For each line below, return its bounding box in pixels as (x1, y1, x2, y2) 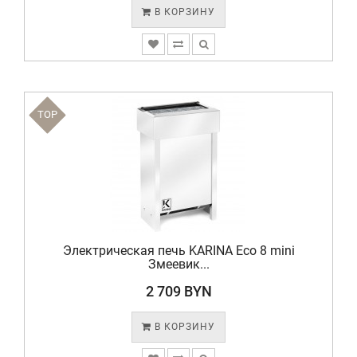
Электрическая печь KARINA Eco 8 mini (62, 243, 295, 258)
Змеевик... (147, 257, 210, 272)
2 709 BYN (145, 283, 212, 300)
